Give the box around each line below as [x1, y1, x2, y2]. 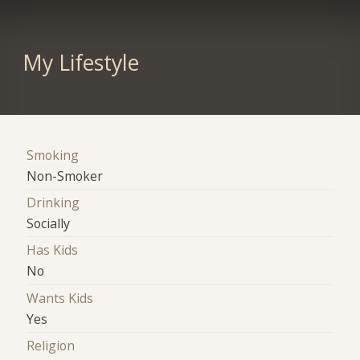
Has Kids [27, 241, 79, 260]
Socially [27, 215, 71, 233]
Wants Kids [27, 288, 94, 307]
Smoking [27, 145, 80, 164]
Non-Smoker [27, 166, 104, 185]
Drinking [27, 194, 80, 212]
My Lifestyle [22, 47, 139, 77]
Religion [27, 337, 76, 355]
